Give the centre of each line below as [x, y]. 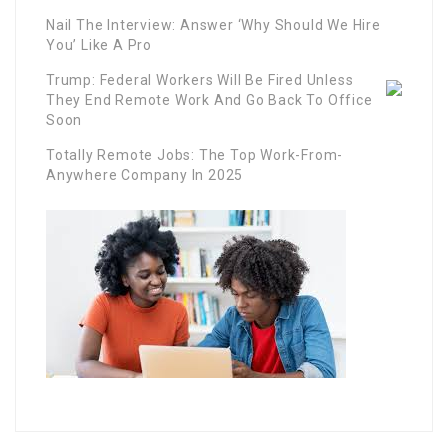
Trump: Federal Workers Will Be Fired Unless [200, 79]
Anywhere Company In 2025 [145, 174]
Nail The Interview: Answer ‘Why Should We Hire [213, 24]
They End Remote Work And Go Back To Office [209, 99]
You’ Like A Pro [99, 44]
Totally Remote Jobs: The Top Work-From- [195, 154]
